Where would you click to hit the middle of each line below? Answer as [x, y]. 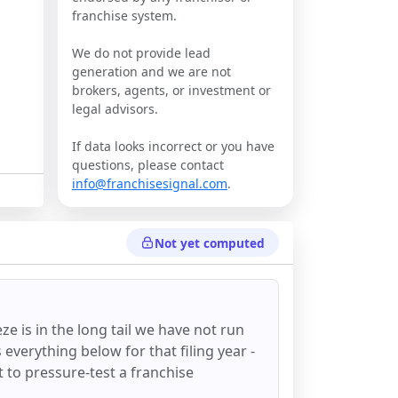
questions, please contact [148, 165]
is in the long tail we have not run [133, 330]
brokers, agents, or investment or [171, 90]
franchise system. [124, 16]
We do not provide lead [141, 53]
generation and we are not [151, 72]
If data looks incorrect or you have [173, 146]
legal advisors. [115, 109]
